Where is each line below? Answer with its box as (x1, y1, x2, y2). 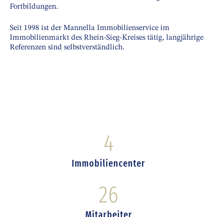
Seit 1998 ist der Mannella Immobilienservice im (10, 24, 170, 32)
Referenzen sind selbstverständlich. (10, 44, 124, 52)
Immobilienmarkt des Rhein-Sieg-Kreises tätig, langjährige (10, 34, 203, 42)
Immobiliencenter (72, 157, 145, 169)
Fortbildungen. (10, 3, 58, 11)
